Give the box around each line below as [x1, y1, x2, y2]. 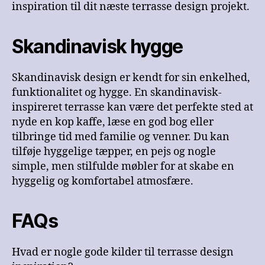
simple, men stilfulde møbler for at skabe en [12, 159, 234, 173]
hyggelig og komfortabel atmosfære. [12, 174, 193, 188]
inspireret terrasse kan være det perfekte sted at [12, 100, 253, 114]
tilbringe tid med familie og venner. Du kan [12, 130, 230, 144]
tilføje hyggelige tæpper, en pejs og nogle [12, 144, 216, 159]
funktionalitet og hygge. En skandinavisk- [12, 85, 222, 99]
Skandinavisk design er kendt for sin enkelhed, [12, 70, 250, 85]
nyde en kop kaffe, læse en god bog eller [12, 115, 214, 129]
